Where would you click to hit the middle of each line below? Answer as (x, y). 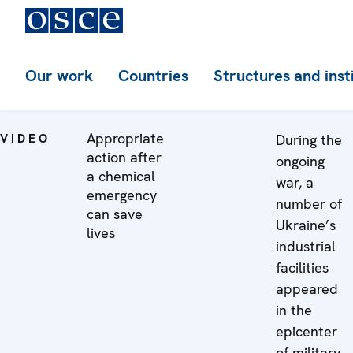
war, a (295, 182)
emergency (122, 195)
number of (309, 204)
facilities (303, 268)
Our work (59, 76)
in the (294, 310)
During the (309, 140)
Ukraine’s (306, 225)
